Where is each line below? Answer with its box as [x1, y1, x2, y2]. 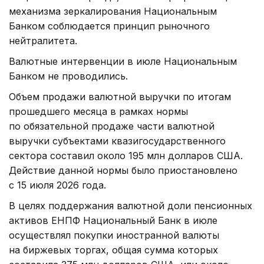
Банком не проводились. [9, 70, 128, 82]
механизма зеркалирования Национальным [9, 5, 217, 18]
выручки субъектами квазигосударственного [9, 135, 226, 147]
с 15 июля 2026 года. [9, 179, 106, 192]
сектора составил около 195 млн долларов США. [9, 150, 243, 162]
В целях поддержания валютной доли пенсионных [9, 200, 252, 212]
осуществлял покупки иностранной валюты [9, 229, 219, 242]
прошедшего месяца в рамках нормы [9, 105, 188, 118]
